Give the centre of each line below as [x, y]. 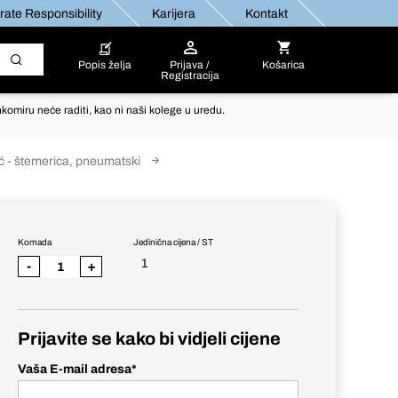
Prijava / [190, 65]
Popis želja [104, 65]
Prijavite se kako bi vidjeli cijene [149, 338]
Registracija [190, 76]
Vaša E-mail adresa [75, 369]
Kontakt [266, 13]
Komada [35, 242]
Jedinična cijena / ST [173, 242]
